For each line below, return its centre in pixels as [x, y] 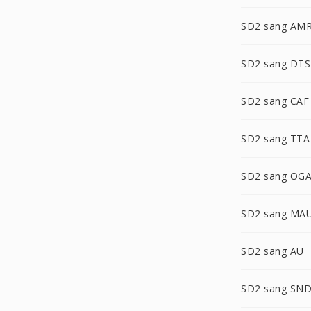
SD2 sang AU [272, 251]
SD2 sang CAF [275, 101]
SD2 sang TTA [275, 138]
